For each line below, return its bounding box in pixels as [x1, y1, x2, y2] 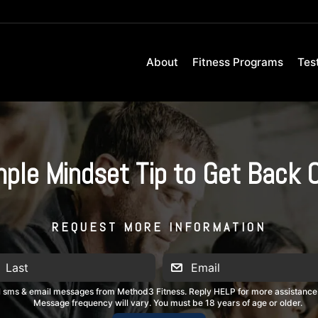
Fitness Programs [192, 55, 283, 69]
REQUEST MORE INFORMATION [52, 219, 266, 235]
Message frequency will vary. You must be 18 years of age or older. [33, 297, 302, 308]
